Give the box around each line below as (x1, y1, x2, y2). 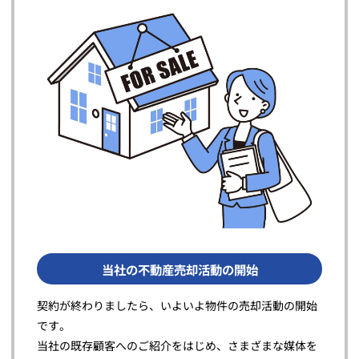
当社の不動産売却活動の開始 (101, 260, 258, 278)
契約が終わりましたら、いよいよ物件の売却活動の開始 (37, 297, 317, 314)
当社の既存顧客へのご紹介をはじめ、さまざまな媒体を (37, 337, 317, 354)
